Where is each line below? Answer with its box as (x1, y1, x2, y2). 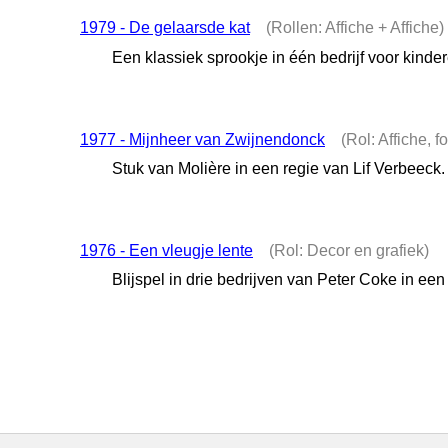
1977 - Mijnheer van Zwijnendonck (80, 130, 325, 148)
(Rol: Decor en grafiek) (269, 241, 429, 259)
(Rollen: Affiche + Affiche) (266, 19, 444, 37)
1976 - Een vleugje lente (80, 241, 253, 259)
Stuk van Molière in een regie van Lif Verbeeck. (112, 159, 445, 177)
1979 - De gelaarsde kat (80, 19, 250, 37)
